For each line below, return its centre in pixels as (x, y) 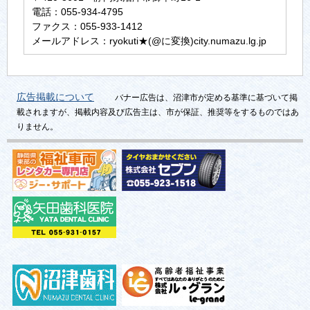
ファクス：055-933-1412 (88, 27)
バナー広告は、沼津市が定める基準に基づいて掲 (206, 97)
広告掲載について (55, 97)
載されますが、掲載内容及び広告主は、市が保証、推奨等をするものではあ (158, 112)
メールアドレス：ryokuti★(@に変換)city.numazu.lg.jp (149, 41)
